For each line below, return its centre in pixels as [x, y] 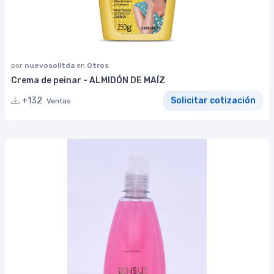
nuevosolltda [50, 66]
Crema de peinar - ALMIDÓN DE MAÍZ [88, 81]
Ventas [59, 101]
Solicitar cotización [213, 100]
